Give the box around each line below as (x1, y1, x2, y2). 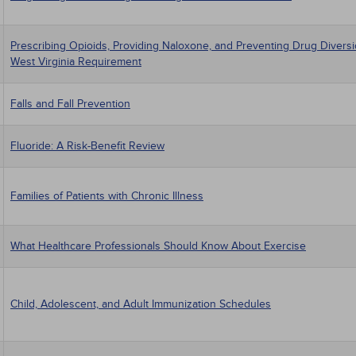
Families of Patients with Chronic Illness (10, 189, 203, 203)
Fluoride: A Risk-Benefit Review (10, 139, 164, 153)
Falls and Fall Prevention (10, 97, 130, 110)
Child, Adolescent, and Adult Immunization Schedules (10, 297, 271, 311)
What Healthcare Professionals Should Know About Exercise (10, 239, 306, 253)
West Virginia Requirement (10, 55, 141, 68)
